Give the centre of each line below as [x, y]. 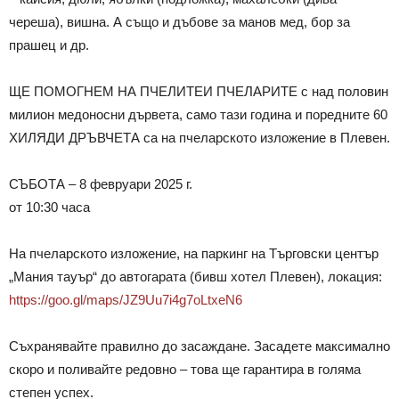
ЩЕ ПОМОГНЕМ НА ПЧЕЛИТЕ [106, 92]
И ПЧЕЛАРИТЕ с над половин [296, 92]
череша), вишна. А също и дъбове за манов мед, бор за [179, 22]
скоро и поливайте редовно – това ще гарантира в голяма [185, 370]
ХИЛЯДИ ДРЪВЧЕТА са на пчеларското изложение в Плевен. [199, 138]
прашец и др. [49, 45]
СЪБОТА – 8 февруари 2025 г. [101, 184]
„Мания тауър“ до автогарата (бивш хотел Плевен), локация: [195, 277]
